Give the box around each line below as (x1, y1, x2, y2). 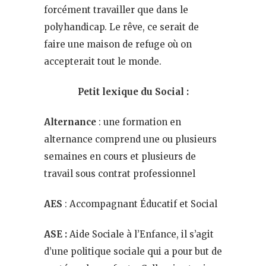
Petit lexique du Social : (77, 85, 189, 97)
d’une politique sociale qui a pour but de (44, 245, 222, 257)
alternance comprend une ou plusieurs (44, 133, 217, 145)
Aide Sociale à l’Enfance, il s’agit (69, 228, 214, 240)
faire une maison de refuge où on (44, 38, 192, 50)
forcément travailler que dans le (44, 4, 188, 15)
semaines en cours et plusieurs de (44, 150, 196, 162)
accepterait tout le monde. (44, 55, 161, 67)
